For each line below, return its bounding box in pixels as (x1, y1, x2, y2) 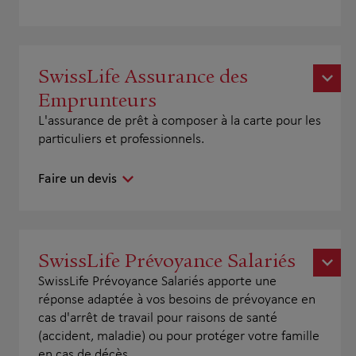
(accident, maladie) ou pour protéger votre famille (38, 328, 319, 344)
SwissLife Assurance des (38, 64, 248, 88)
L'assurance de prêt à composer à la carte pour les (38, 113, 321, 129)
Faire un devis (38, 171, 117, 187)
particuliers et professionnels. (38, 131, 204, 147)
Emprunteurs (38, 87, 157, 112)
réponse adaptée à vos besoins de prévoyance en (38, 292, 315, 308)
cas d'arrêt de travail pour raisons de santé (38, 310, 277, 326)
